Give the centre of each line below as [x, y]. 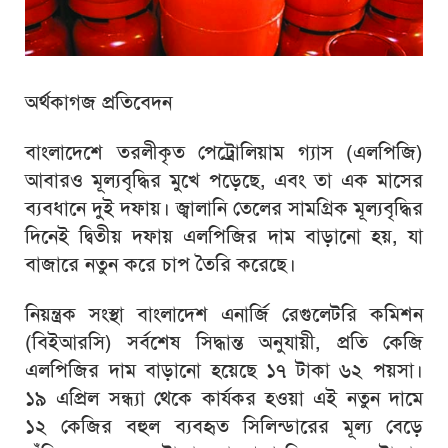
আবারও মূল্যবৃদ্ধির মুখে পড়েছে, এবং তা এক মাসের [224, 180]
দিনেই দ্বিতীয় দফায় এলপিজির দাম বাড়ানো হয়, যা [224, 236]
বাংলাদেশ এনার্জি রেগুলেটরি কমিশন [280, 314]
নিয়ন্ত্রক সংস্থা [81, 314]
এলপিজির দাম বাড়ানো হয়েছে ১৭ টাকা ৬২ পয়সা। [224, 370]
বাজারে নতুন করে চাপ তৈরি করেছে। [160, 264]
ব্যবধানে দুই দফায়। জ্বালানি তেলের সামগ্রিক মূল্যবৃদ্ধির [224, 208]
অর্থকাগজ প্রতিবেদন [98, 102]
